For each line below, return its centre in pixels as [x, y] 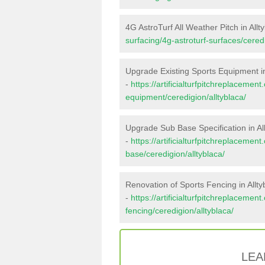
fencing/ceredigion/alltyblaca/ [180, 211]
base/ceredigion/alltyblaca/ [175, 154]
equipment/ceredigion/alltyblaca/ [186, 97]
